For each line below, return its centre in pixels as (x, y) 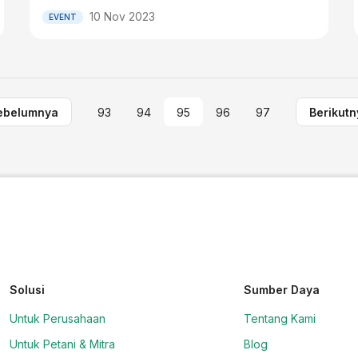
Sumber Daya (282, 290)
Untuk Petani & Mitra (63, 344)
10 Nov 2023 (123, 16)
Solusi (28, 290)
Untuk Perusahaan (58, 318)
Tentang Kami (280, 318)
